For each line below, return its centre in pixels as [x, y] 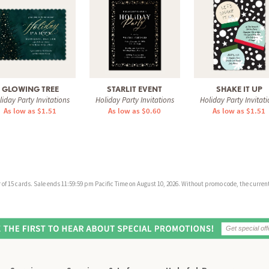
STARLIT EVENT [134, 89]
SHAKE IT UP [239, 89]
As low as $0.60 [134, 110]
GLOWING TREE [30, 89]
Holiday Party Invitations [134, 100]
